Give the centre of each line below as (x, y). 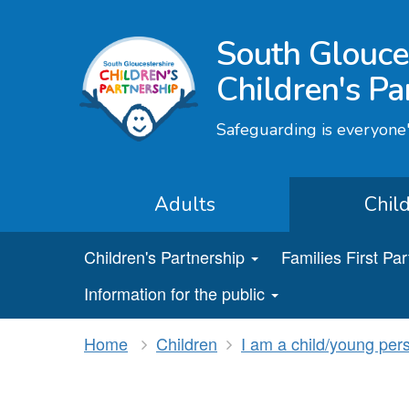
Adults (184, 204)
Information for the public (174, 293)
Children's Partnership (164, 257)
